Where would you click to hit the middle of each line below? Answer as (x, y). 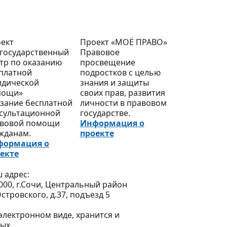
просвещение (107, 63)
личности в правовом (123, 103)
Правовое (100, 52)
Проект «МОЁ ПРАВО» (123, 42)
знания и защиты (114, 83)
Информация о (112, 123)
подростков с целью (120, 73)
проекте (97, 134)
